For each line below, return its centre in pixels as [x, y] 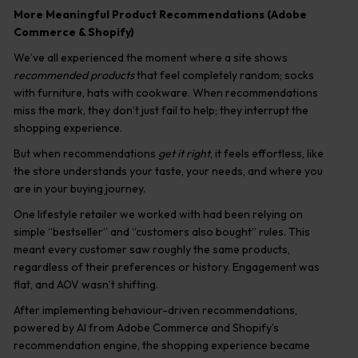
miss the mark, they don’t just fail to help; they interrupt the [161, 110]
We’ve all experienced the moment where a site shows [151, 58]
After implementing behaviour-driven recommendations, [155, 310]
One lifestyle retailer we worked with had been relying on [158, 214]
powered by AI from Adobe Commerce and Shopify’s [146, 328]
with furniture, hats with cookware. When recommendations [166, 93]
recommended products [74, 75]
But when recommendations [86, 153]
